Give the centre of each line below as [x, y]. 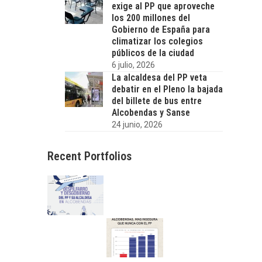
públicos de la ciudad [153, 53]
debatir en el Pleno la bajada [167, 89]
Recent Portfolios [89, 156]
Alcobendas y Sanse [151, 112]
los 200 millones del [151, 18]
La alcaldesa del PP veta [159, 77]
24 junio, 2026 [137, 124]
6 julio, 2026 [133, 65]
